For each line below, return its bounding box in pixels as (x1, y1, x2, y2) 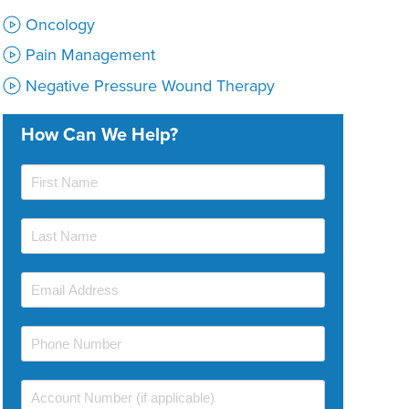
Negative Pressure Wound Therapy (25, 73, 275, 98)
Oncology (25, 12, 95, 37)
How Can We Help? (20, 120, 178, 148)
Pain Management (25, 43, 155, 68)
